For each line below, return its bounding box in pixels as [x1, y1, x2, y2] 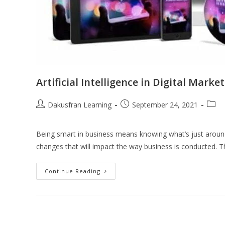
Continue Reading [45, 167, 100, 175]
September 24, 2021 [132, 100, 198, 109]
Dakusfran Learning [48, 100, 111, 109]
